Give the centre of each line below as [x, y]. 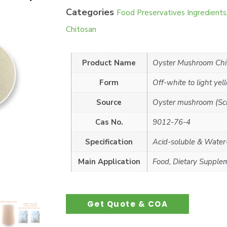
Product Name [109, 63]
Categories [90, 12]
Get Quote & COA [127, 204]
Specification [109, 142]
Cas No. [109, 122]
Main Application [109, 161]
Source [109, 102]
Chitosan [81, 29]
